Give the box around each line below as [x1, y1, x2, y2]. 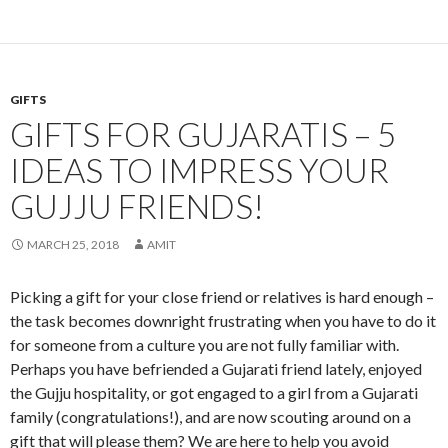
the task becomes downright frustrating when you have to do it [10, 310, 436, 330]
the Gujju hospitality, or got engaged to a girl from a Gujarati [10, 382, 418, 402]
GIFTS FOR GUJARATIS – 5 [10, 113, 396, 154]
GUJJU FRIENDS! [10, 185, 264, 226]
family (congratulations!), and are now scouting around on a [10, 406, 411, 426]
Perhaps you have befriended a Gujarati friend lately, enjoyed [10, 358, 422, 378]
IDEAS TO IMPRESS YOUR [10, 149, 389, 190]
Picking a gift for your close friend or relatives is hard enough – [10, 286, 434, 306]
